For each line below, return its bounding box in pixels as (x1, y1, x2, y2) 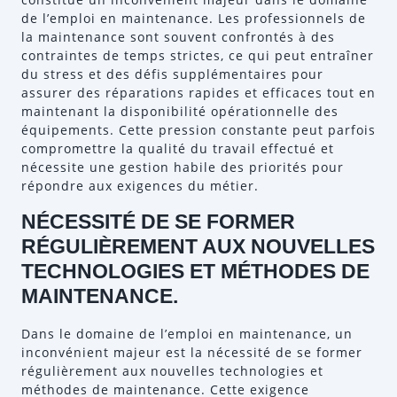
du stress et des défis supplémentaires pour (21, 66, 323, 82)
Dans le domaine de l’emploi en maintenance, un (21, 325, 353, 342)
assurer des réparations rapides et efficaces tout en (21, 84, 376, 101)
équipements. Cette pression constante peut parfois (21, 121, 376, 138)
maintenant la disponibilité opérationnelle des (21, 103, 339, 120)
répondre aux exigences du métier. (21, 177, 259, 194)
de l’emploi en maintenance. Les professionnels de (21, 10, 366, 27)
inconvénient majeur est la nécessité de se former (21, 344, 362, 361)
